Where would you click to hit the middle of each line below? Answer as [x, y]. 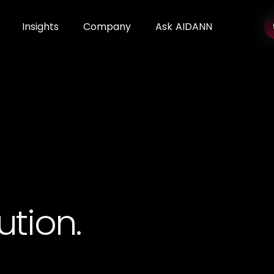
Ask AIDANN [184, 27]
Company [107, 27]
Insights [40, 27]
